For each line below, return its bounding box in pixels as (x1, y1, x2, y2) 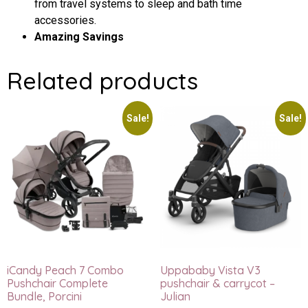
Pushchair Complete (7, 276, 108, 290)
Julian (159, 289, 190, 303)
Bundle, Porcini (7, 289, 82, 303)
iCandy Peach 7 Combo (7, 263, 124, 277)
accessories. (34, 14, 96, 27)
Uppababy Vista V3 (159, 263, 261, 277)
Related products (7, 66, 198, 96)
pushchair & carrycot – (159, 276, 275, 290)
